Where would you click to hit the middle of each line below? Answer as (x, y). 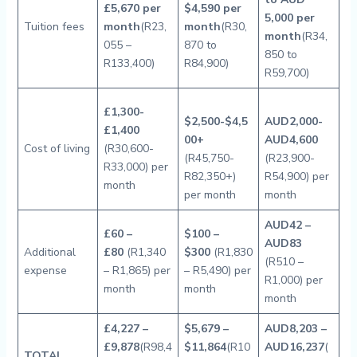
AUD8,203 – (295, 329)
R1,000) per (293, 280)
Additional (49, 252)
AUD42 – (287, 225)
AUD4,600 (291, 140)
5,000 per (289, 18)
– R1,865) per (137, 271)
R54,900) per (296, 177)
